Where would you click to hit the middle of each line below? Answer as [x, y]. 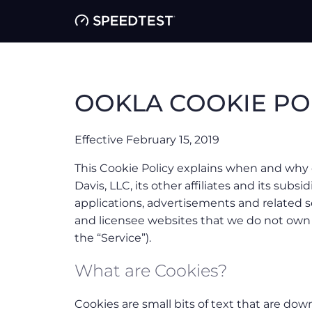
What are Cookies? [151, 271]
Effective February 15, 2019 [147, 140]
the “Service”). [113, 238]
